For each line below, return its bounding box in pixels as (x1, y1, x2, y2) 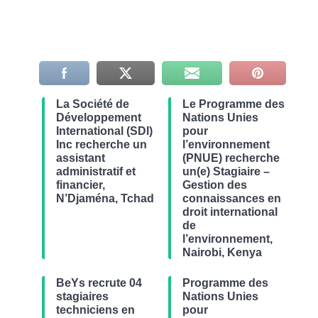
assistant (55, 152, 105, 165)
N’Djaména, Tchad (55, 192, 154, 205)
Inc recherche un (55, 138, 147, 151)
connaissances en (182, 192, 281, 205)
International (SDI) (55, 125, 153, 138)
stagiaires (55, 290, 109, 303)
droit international (182, 206, 278, 219)
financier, (55, 179, 105, 192)
